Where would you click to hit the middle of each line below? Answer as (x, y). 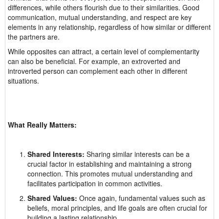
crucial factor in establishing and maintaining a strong (109, 164)
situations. (23, 81)
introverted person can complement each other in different (98, 71)
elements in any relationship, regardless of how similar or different (109, 27)
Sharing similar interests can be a (137, 154)
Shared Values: (52, 198)
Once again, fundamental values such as (141, 198)
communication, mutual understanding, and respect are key (100, 17)
